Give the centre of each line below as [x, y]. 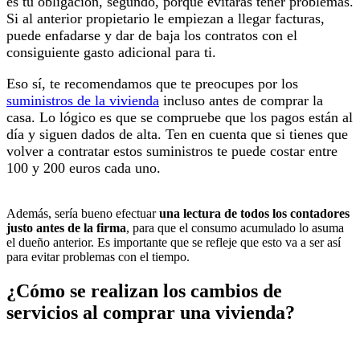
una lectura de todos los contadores [254, 214]
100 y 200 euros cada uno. [84, 168]
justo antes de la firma [66, 228]
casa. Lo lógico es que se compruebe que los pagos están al [180, 118]
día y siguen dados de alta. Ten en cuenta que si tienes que [177, 135]
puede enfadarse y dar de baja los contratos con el [152, 36]
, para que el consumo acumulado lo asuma [235, 228]
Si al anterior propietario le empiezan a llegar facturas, [166, 19]
